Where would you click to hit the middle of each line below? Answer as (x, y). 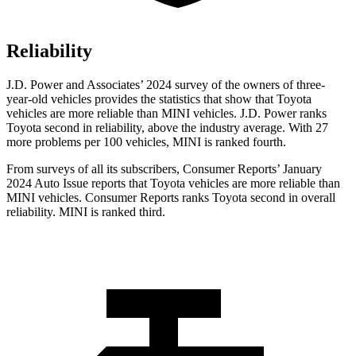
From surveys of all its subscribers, (95, 169)
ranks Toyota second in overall (257, 198)
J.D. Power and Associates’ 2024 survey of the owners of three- (166, 85)
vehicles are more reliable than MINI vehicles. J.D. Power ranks (166, 114)
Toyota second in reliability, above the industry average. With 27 (167, 128)
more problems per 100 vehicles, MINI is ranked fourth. (146, 142)
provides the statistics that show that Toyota (201, 99)
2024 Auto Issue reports (68, 184)
